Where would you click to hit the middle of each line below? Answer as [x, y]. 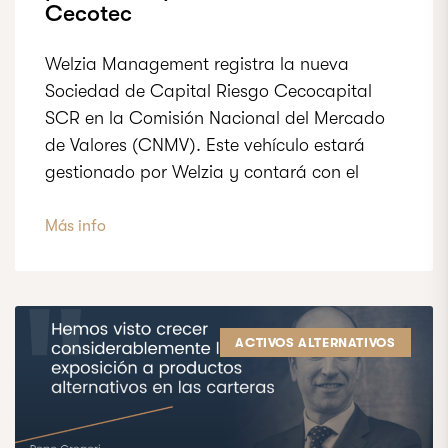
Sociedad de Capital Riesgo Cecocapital [208, 91]
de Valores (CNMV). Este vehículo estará [205, 145]
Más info [75, 226]
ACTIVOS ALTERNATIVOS [315, 342]
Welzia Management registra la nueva [197, 64]
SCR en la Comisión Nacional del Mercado [215, 118]
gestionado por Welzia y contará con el [202, 172]
